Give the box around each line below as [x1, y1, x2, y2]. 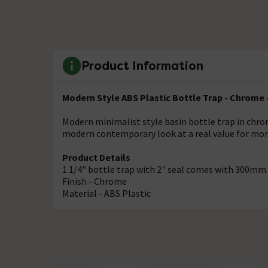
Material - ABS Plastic [62, 187, 151, 199]
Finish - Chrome [62, 175, 127, 187]
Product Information [81, 57, 203, 74]
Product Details [62, 151, 130, 163]
